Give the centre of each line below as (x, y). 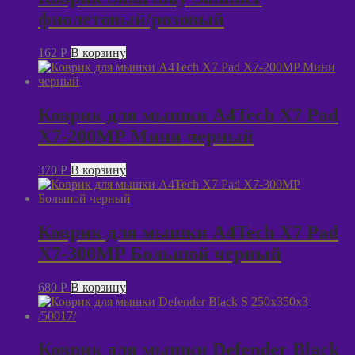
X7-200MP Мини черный (146, 137)
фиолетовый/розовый (131, 19)
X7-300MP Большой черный (160, 253)
